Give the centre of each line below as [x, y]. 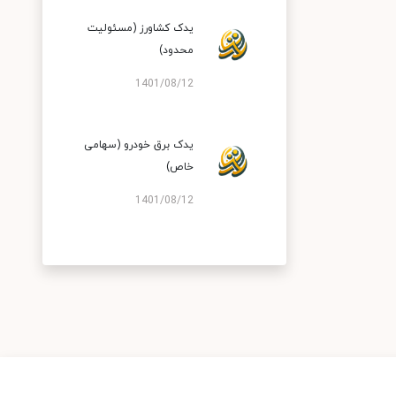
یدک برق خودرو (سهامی [139, 145]
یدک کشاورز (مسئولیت [141, 28]
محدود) [176, 50]
